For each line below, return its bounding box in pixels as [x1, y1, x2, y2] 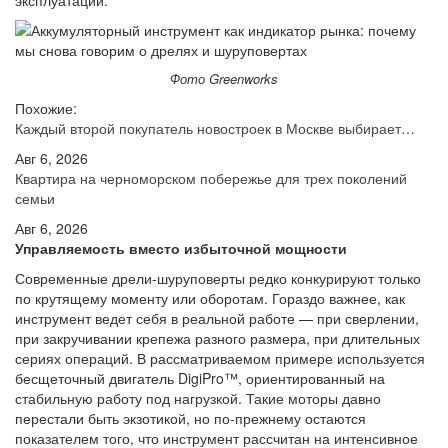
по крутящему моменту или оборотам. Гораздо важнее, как [15, 288, 405, 308]
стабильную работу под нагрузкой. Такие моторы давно [15, 388, 381, 408]
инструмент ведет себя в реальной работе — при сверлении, [15, 308, 419, 328]
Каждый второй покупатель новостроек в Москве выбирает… [15, 118, 415, 138]
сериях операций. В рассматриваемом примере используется [15, 348, 425, 368]
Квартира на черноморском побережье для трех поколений [15, 168, 407, 188]
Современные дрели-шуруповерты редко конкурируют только [15, 268, 421, 288]
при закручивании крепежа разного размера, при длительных [15, 328, 420, 348]
